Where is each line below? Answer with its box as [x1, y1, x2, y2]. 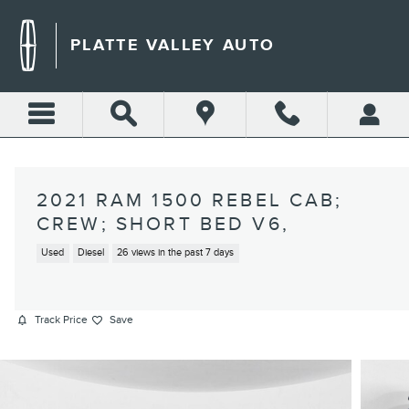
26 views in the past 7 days [117, 246, 235, 259]
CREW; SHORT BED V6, [37, 213, 289, 236]
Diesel [77, 246, 104, 259]
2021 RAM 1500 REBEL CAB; [37, 189, 343, 212]
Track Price [35, 313, 88, 327]
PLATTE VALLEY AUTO [70, 36, 276, 55]
